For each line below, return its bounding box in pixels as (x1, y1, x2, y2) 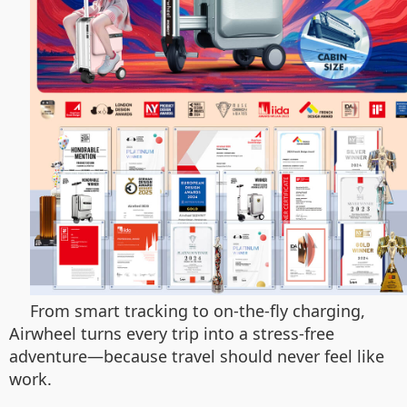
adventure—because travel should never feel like (9, 344, 384, 367)
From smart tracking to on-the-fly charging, (30, 299, 365, 322)
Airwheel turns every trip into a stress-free (9, 322, 334, 344)
